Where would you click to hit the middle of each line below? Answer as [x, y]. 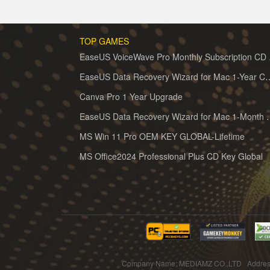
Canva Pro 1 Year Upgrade [131, 96]
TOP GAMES [104, 41]
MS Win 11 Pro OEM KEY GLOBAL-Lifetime [162, 136]
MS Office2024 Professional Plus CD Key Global [171, 156]
